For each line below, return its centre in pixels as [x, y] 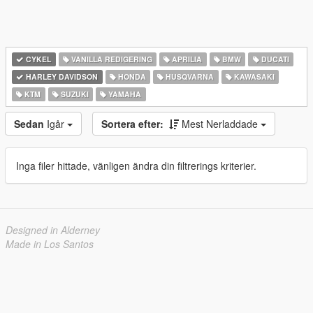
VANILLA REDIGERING [110, 59]
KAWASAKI [254, 77]
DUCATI [274, 59]
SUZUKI [73, 94]
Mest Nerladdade [221, 124]
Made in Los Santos [50, 244]
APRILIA [186, 59]
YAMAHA [124, 94]
